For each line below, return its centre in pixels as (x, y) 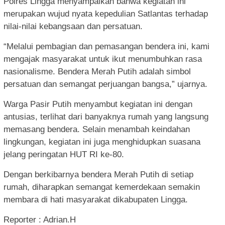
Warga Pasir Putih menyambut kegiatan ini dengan (98, 104)
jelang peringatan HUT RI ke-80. (64, 154)
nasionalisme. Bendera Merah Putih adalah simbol (97, 71)
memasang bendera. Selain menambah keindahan (97, 129)
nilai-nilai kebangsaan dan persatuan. (73, 26)
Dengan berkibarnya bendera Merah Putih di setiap (98, 174)
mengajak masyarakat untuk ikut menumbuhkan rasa (103, 59)
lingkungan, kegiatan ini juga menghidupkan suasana (102, 142)
